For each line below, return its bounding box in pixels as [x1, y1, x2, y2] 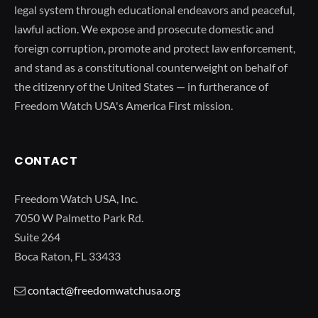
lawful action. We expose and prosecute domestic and [14, 21, 274, 35]
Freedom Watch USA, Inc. [14, 191, 138, 205]
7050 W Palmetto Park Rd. [14, 210, 143, 224]
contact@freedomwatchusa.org [28, 283, 180, 297]
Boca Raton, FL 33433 [14, 248, 121, 263]
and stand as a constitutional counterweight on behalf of [14, 60, 287, 74]
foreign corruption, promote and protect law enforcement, [14, 40, 295, 55]
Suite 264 [14, 229, 60, 243]
